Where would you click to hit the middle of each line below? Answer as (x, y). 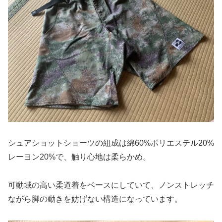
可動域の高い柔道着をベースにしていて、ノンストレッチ (111, 185)
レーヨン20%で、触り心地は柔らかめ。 (79, 157)
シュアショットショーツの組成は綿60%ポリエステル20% (111, 143)
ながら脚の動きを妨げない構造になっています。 (95, 199)
